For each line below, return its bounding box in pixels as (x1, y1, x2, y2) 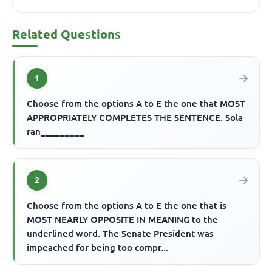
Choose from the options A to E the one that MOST (27, 98, 246, 109)
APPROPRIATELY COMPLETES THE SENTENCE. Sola (27, 112, 243, 123)
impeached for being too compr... (27, 242, 169, 253)
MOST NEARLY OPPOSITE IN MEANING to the (27, 214, 219, 225)
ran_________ (27, 126, 85, 137)
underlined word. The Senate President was (27, 228, 214, 239)
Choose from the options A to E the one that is (27, 200, 227, 211)
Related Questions (12, 27, 121, 41)
